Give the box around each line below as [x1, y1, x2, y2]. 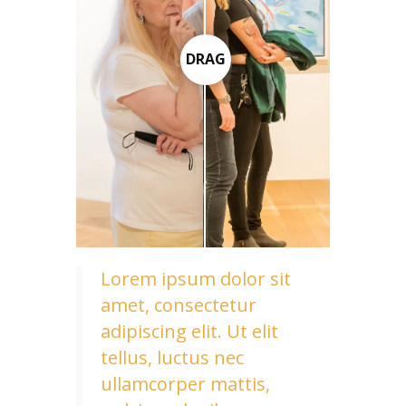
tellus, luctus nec [101, 344, 244, 370]
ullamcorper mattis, [101, 371, 270, 396]
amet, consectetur [101, 292, 256, 317]
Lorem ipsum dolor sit [101, 266, 291, 291]
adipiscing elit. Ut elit [101, 318, 278, 343]
